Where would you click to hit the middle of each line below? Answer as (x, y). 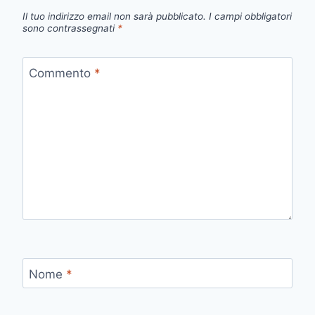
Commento (61, 73)
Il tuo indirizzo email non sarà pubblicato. (114, 17)
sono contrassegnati (70, 28)
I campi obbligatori (250, 17)
